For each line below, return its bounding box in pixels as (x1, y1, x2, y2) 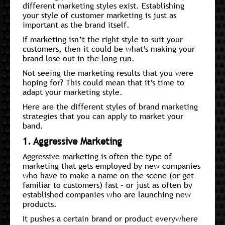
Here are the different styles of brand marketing (23, 100, 198, 112)
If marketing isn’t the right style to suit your (23, 33, 183, 45)
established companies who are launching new (23, 188, 191, 200)
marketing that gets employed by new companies (23, 160, 200, 171)
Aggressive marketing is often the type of (23, 150, 172, 162)
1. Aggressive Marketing (23, 135, 122, 147)
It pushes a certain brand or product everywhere (23, 212, 198, 224)
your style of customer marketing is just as (23, 9, 176, 21)
